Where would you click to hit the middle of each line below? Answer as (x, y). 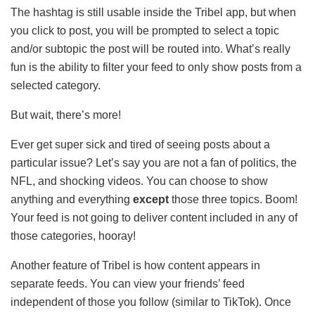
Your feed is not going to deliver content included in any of (154, 217)
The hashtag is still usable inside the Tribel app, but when (153, 12)
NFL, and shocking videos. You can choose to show (139, 181)
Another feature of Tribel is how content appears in (135, 265)
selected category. (56, 85)
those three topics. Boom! (233, 199)
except (151, 199)
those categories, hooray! (75, 236)
